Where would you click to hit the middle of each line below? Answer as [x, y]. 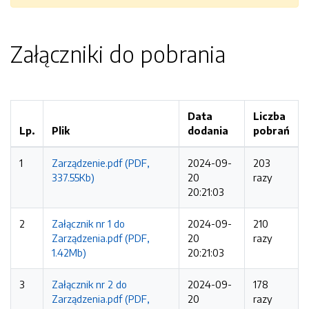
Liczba [269, 116]
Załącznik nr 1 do [88, 223]
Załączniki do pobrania [118, 54]
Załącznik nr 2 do [89, 284]
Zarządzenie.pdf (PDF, [101, 163]
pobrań [271, 130]
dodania [208, 130]
